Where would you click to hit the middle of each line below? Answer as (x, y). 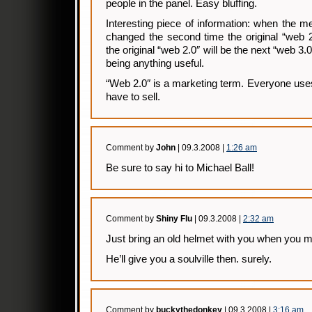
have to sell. (133, 97)
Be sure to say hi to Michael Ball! (180, 168)
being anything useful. (155, 63)
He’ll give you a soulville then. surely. (189, 259)
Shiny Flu (174, 219)
